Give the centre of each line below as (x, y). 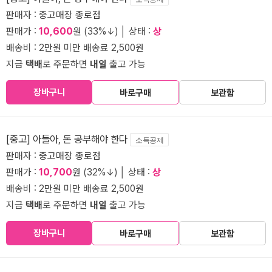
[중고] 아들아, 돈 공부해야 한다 (68, 139)
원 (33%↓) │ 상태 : (113, 32)
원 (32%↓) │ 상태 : (112, 172)
